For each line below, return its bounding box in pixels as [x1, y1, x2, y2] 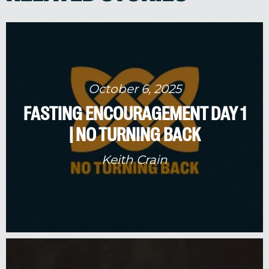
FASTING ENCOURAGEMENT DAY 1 [23, 102, 246, 124]
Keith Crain [101, 152, 168, 166]
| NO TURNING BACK [68, 123, 201, 145]
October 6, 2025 [88, 81, 181, 95]
